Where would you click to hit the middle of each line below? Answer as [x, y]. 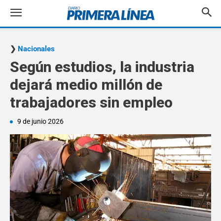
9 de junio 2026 [40, 121]
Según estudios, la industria [102, 67]
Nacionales [36, 49]
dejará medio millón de [86, 85]
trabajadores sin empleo [91, 102]
